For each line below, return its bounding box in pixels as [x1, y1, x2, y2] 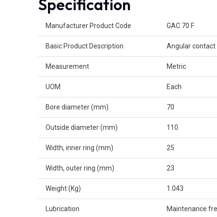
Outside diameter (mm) [46, 123, 118, 131]
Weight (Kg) [46, 184, 81, 192]
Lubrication [46, 204, 79, 213]
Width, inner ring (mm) [46, 143, 113, 152]
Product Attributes [38, 16, 94, 24]
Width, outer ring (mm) [46, 164, 114, 172]
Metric [167, 62, 186, 70]
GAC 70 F [167, 21, 194, 30]
